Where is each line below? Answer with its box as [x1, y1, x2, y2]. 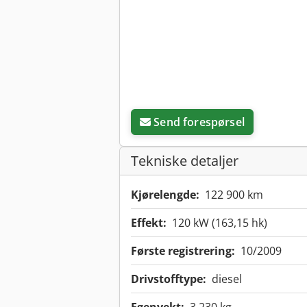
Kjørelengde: [131, 187, 199, 203]
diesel [212, 271, 242, 287]
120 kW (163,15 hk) [172, 215, 267, 231]
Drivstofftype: [131, 271, 206, 287]
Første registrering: [131, 243, 235, 259]
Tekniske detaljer [131, 151, 238, 171]
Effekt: [131, 215, 167, 231]
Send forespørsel [153, 114, 245, 130]
